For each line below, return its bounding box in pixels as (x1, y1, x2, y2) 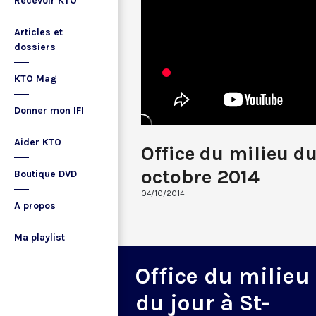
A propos (14, 200, 56, 212)
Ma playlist (14, 231, 65, 243)
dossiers (14, 41, 56, 53)
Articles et (14, 26, 63, 38)
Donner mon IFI (14, 104, 84, 116)
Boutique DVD (14, 168, 77, 180)
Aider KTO (14, 136, 61, 148)
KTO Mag (14, 73, 57, 85)
